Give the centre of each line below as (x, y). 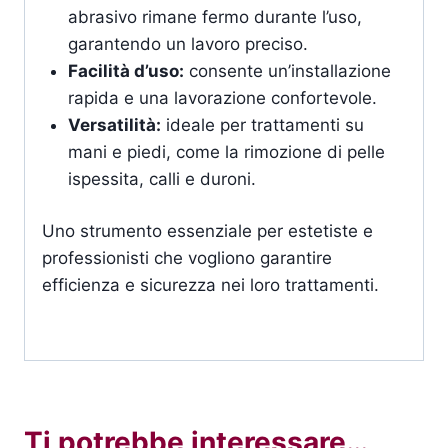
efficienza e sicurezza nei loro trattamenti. (210, 285)
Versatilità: (114, 124)
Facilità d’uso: (125, 70)
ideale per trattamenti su (262, 124)
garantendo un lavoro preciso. (187, 43)
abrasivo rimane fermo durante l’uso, (214, 16)
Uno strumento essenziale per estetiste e (207, 231)
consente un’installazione (287, 70)
